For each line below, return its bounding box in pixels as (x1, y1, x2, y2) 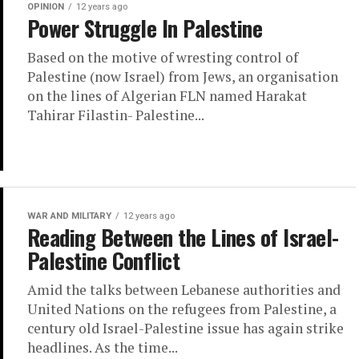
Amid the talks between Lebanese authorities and (27, 280, 341, 299)
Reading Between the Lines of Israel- (27, 220, 339, 253)
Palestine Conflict (27, 244, 180, 276)
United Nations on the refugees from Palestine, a (27, 299, 337, 318)
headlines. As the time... (27, 337, 178, 357)
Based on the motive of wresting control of (27, 47, 298, 67)
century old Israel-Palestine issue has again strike (27, 318, 344, 337)
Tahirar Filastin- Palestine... (27, 105, 204, 124)
